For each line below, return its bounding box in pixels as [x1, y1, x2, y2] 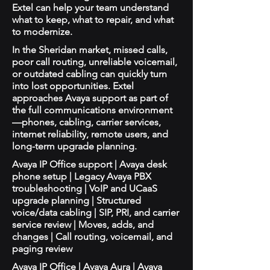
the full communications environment [12, 104, 172, 116]
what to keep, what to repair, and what [12, 14, 174, 25]
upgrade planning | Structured [12, 195, 141, 206]
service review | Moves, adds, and [12, 219, 154, 230]
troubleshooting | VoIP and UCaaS [12, 183, 157, 194]
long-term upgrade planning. [12, 140, 137, 152]
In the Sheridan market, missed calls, [12, 44, 168, 55]
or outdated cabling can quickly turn [12, 68, 167, 80]
